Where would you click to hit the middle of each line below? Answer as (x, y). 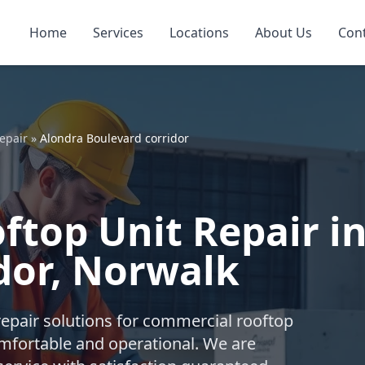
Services (118, 33)
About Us (284, 33)
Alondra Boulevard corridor (114, 138)
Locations (199, 33)
